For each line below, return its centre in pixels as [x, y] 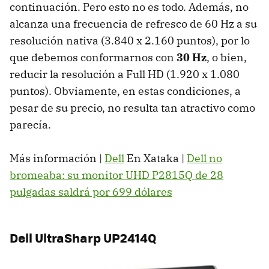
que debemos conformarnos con [93, 58]
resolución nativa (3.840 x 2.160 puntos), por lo [130, 41]
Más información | [57, 159]
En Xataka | [156, 159]
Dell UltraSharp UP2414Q [83, 238]
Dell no [204, 159]
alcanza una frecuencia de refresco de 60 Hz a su [133, 24]
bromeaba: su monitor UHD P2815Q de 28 [116, 175]
